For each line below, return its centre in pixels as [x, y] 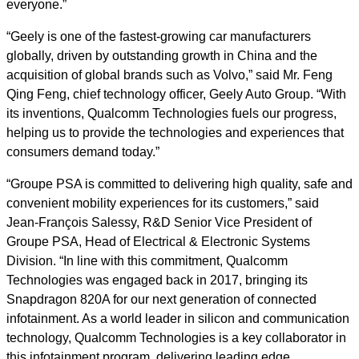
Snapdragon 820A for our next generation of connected [161, 299]
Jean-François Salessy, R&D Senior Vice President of [159, 222]
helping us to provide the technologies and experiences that [175, 133]
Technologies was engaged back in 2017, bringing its [157, 280]
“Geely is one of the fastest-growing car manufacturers [159, 36]
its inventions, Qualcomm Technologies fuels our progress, [171, 113]
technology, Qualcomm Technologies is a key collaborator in [176, 338]
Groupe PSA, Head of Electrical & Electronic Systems [158, 242]
